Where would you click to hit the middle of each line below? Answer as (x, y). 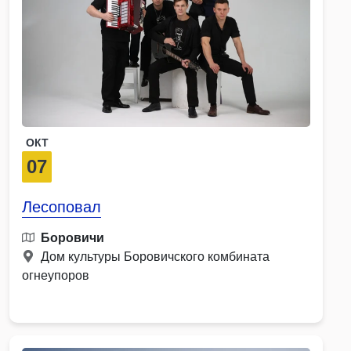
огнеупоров (56, 275)
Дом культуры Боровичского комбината (155, 256)
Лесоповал (62, 206)
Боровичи (72, 237)
